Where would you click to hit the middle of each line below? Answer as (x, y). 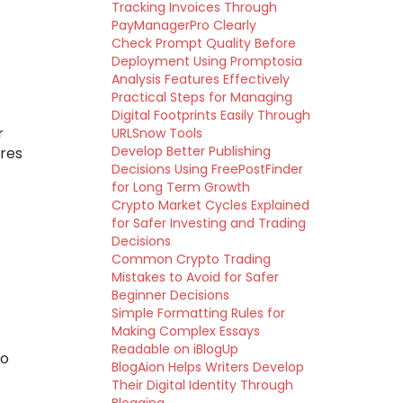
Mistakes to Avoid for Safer (195, 277)
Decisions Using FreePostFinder (207, 169)
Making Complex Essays (185, 331)
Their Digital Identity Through (202, 385)
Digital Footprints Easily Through (210, 115)
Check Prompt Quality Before (203, 43)
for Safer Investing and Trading (208, 223)
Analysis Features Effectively (200, 79)
